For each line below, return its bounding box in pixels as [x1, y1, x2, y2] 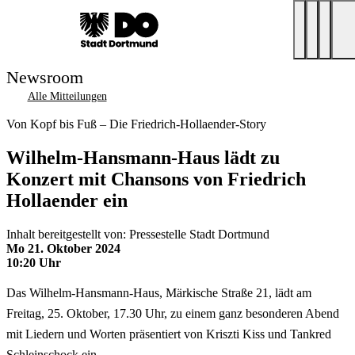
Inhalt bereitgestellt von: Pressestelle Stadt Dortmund [6, 227, 269, 241]
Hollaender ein [6, 189, 128, 211]
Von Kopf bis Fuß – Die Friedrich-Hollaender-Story [6, 117, 266, 131]
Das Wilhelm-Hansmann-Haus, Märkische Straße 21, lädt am [6, 285, 311, 300]
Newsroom [6, 67, 83, 87]
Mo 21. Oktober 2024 [6, 241, 120, 255]
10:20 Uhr [6, 255, 61, 269]
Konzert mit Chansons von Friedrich [6, 168, 306, 189]
